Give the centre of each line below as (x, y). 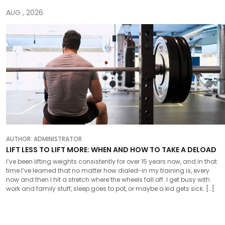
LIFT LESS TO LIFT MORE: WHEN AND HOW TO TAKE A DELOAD (111, 149)
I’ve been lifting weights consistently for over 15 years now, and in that (111, 161)
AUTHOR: (20, 139)
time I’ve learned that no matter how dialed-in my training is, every (108, 170)
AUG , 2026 (25, 12)
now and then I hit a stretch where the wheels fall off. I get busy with (108, 179)
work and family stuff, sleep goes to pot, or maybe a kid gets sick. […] (110, 188)
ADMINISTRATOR (58, 139)
